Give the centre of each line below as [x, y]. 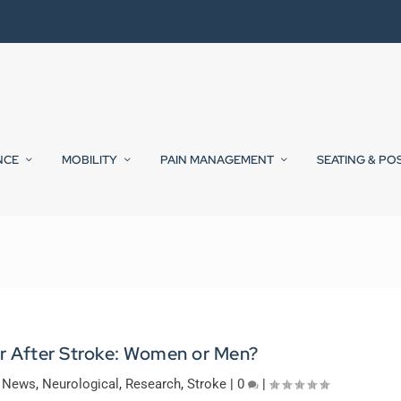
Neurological [80, 384]
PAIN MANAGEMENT [217, 160]
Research [153, 384]
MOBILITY [90, 160]
